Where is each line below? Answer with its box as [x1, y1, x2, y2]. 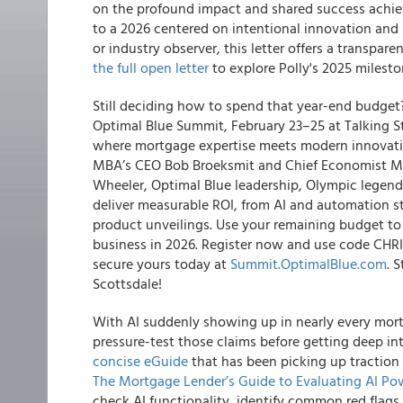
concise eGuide [93, 350, 188, 372]
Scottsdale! [93, 273, 162, 294]
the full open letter [93, 57, 209, 78]
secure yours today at [93, 253, 230, 274]
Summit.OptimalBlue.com [230, 253, 387, 274]
